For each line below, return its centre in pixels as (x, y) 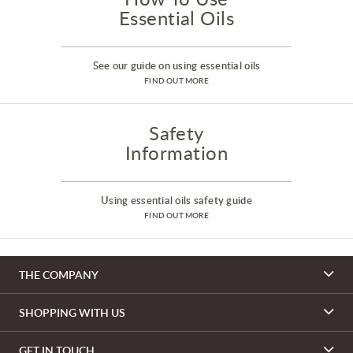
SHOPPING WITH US (72, 313)
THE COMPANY (59, 275)
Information (176, 153)
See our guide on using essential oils (176, 66)
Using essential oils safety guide (176, 201)
